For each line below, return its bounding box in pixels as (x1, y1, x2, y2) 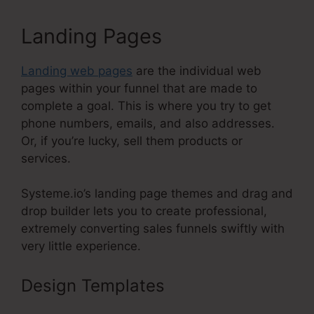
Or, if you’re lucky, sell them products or (21, 133, 243, 148)
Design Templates (21, 275, 170, 296)
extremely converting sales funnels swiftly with (21, 221, 285, 236)
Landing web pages (21, 63, 132, 78)
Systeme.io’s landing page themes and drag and (21, 186, 293, 201)
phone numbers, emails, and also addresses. (21, 116, 275, 130)
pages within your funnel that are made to (21, 81, 257, 95)
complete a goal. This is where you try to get (21, 98, 271, 113)
